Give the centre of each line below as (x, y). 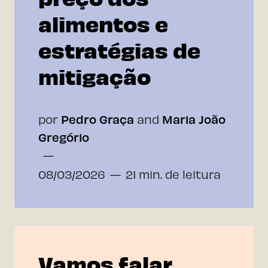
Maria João (194, 119)
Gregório (64, 137)
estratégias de (119, 49)
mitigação (95, 75)
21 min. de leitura (173, 174)
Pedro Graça (98, 119)
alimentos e (103, 23)
